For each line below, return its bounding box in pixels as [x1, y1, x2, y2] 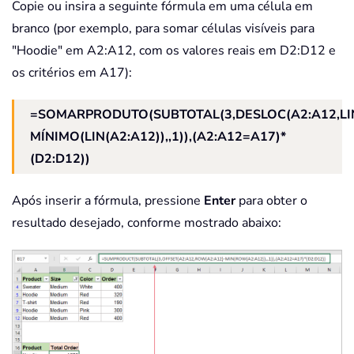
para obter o [235, 192, 307, 210]
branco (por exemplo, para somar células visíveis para [12, 20, 314, 38]
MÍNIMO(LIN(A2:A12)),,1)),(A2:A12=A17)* [30, 128, 286, 146]
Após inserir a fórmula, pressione [12, 192, 204, 210]
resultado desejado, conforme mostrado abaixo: [12, 214, 281, 232]
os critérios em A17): [12, 64, 132, 82]
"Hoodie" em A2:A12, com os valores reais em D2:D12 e [12, 42, 336, 60]
